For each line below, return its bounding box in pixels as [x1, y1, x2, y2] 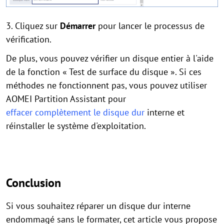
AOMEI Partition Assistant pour [6, 92, 126, 104]
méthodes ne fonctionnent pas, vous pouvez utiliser [6, 79, 207, 91]
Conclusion [6, 174, 61, 190]
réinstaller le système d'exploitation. [6, 119, 146, 131]
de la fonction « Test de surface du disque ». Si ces [6, 65, 201, 77]
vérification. [6, 33, 51, 45]
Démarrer [60, 19, 95, 31]
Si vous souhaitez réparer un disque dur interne [6, 199, 190, 211]
